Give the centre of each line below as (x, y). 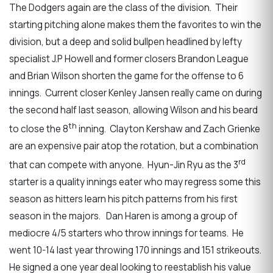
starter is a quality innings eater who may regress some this (135, 182)
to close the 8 (39, 129)
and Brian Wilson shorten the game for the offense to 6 (126, 76)
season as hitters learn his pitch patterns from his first (123, 199)
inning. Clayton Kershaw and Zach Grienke (168, 129)
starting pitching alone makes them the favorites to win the (135, 24)
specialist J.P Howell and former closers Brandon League (129, 58)
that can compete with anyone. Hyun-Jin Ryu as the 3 (124, 165)
